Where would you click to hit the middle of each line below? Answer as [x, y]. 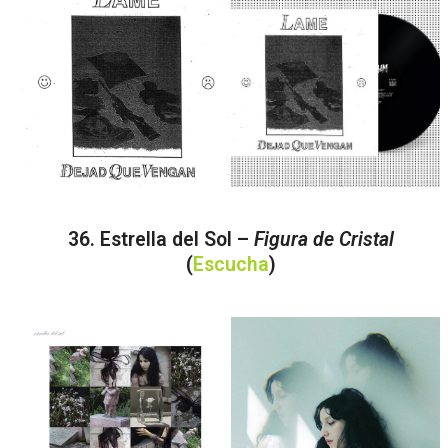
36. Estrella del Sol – [161, 240]
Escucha [231, 265]
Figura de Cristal [324, 240]
